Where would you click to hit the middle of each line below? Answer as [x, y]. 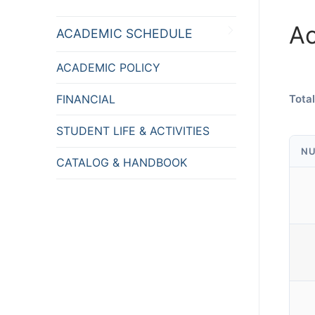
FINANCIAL [86, 99]
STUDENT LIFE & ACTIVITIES [133, 130]
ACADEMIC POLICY [108, 67]
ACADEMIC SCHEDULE [124, 34]
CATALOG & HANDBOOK [122, 163]
